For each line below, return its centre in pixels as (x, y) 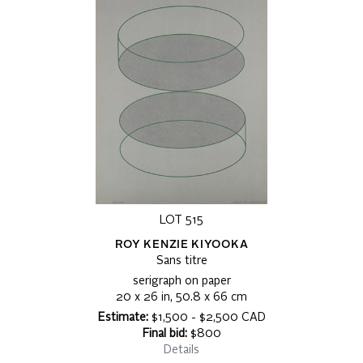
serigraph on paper (181, 282)
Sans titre (181, 261)
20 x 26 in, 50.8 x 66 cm (181, 298)
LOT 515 (181, 221)
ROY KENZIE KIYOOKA (181, 245)
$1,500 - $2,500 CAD (207, 318)
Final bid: (164, 334)
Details (181, 350)
